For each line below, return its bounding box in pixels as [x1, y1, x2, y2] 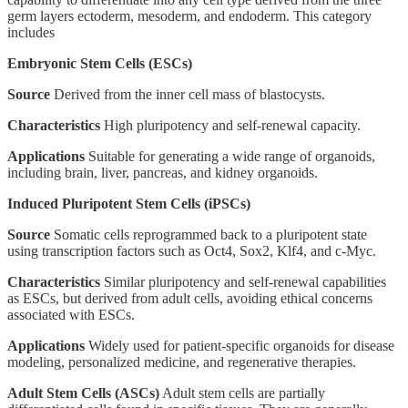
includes [7, 24, 55, 40]
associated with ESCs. [7, 306, 135, 322]
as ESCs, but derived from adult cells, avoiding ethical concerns [7, 290, 372, 306]
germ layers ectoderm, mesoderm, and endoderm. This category [7, 7, 372, 24]
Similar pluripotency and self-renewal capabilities [100, 273, 386, 290]
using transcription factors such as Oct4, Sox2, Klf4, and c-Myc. [7, 242, 376, 259]
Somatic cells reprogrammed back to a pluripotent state [50, 226, 367, 242]
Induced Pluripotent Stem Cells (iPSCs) [7, 195, 250, 211]
